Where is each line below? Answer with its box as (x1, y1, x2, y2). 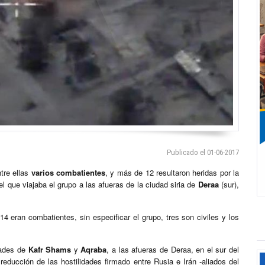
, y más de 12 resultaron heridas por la (105, 167, 240, 179)
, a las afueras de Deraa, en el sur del (106, 244, 239, 256)
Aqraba (80, 244, 107, 256)
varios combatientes (31, 167, 106, 179)
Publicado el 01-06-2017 (167, 148, 239, 157)
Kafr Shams (28, 244, 72, 256)
